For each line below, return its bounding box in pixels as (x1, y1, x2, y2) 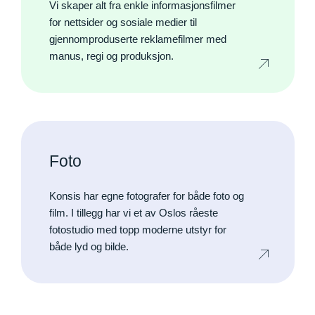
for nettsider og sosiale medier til (49, 16, 197, 28)
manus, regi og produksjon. (49, 50, 174, 62)
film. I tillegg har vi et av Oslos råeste (49, 207, 218, 219)
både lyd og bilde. (49, 240, 129, 252)
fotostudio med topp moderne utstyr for (49, 224, 226, 236)
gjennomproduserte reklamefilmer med (49, 33, 226, 45)
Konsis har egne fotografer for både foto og (49, 190, 244, 202)
